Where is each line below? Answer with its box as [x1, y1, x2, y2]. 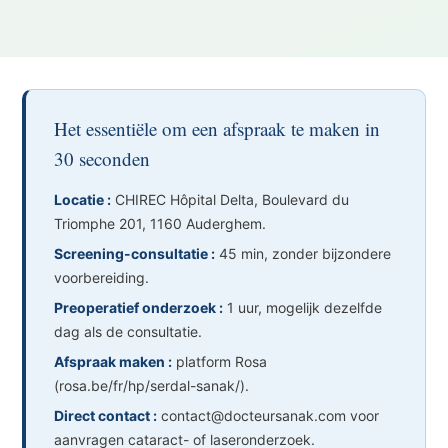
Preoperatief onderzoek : [54, 299, 224, 316]
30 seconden [54, 146, 151, 171]
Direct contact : [54, 407, 158, 424]
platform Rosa [172, 353, 268, 370]
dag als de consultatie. [54, 323, 203, 340]
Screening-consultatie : [54, 245, 216, 262]
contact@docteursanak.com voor [157, 407, 380, 424]
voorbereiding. [54, 269, 150, 286]
